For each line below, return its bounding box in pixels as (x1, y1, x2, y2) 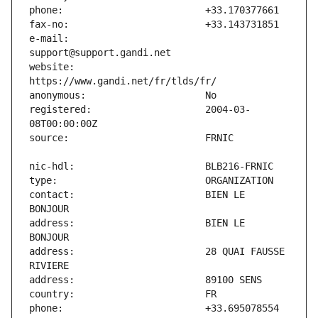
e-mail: (29, 33, 69, 45)
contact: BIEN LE (29, 189, 245, 201)
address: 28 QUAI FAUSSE (29, 246, 285, 258)
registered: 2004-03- (29, 104, 251, 116)
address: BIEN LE (29, 217, 245, 229)
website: (29, 61, 75, 73)
